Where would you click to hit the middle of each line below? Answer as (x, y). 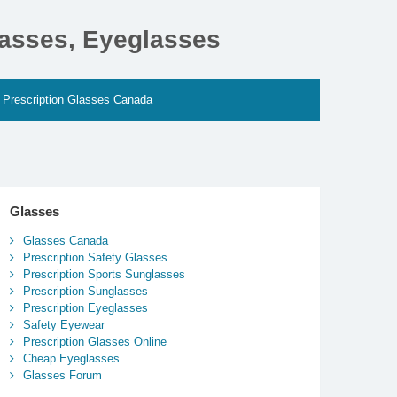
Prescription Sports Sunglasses (104, 275)
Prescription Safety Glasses (95, 258)
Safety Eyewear (63, 325)
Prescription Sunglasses (85, 292)
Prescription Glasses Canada (77, 100)
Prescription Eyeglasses (85, 308)
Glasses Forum (62, 376)
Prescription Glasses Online (94, 342)
